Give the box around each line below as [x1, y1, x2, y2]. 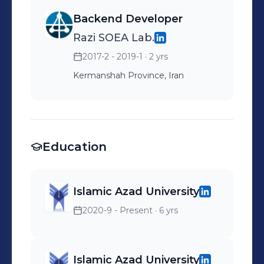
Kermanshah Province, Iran [73, 70, 184, 81]
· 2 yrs [143, 51, 168, 62]
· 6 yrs [153, 205, 178, 216]
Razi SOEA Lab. [73, 31, 154, 44]
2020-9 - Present [82, 205, 153, 216]
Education [42, 140, 107, 154]
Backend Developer [73, 12, 183, 25]
